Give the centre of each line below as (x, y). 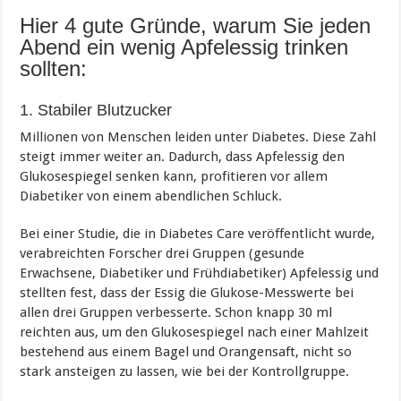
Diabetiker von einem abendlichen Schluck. (151, 196)
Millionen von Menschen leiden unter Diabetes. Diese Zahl (198, 137)
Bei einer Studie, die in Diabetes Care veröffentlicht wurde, (198, 233)
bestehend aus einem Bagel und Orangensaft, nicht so (186, 351)
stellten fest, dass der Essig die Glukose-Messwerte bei (187, 292)
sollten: (54, 68)
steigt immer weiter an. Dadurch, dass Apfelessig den (183, 156)
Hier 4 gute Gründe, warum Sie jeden (196, 25)
